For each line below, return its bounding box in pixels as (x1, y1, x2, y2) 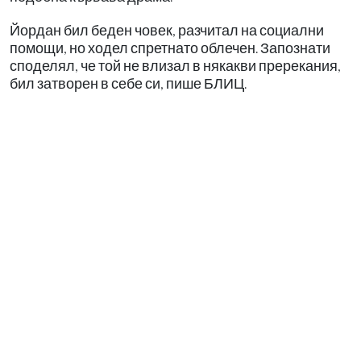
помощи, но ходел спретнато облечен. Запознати (10, 39, 330, 56)
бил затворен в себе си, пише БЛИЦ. (10, 74, 249, 92)
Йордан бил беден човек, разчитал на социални (10, 21, 324, 39)
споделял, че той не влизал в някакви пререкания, (10, 56, 341, 74)
